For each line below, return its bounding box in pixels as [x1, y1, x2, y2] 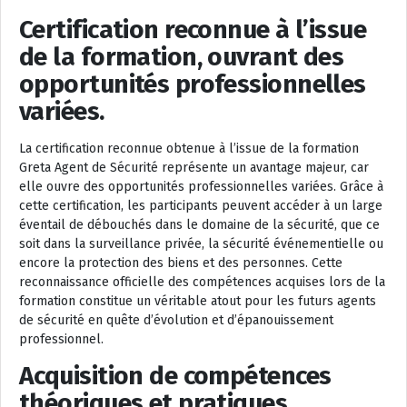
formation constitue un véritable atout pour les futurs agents [19, 293, 376, 309]
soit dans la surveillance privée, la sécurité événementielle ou [19, 236, 383, 252]
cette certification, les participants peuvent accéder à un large [19, 198, 382, 213]
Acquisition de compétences [19, 361, 332, 391]
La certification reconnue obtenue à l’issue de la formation [19, 141, 359, 156]
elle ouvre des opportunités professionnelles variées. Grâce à [19, 179, 383, 194]
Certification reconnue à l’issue [19, 15, 367, 45]
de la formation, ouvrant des [19, 42, 344, 72]
